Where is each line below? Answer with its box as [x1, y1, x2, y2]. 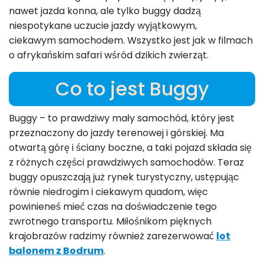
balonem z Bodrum [9, 244, 104, 258]
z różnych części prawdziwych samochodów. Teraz [9, 156, 244, 170]
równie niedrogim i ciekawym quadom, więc [9, 185, 208, 199]
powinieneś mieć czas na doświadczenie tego [9, 200, 217, 214]
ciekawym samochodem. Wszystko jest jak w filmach [9, 34, 253, 48]
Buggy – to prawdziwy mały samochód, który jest [9, 111, 235, 126]
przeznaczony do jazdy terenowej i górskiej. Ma [9, 126, 224, 140]
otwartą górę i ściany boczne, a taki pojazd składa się [9, 141, 252, 155]
